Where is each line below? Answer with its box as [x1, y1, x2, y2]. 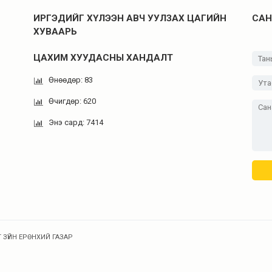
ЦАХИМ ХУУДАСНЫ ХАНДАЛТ [33, 52, 173, 63]
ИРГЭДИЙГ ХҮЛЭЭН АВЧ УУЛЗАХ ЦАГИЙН [33, 13, 226, 24]
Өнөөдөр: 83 [49, 75, 93, 84]
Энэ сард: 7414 [49, 118, 103, 127]
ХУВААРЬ [33, 26, 77, 37]
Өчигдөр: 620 [49, 97, 96, 106]
